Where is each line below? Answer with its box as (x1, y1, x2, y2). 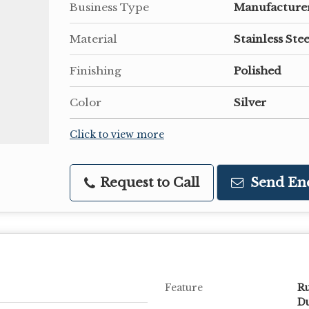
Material (70, 32, 117, 46)
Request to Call (97, 175, 199, 190)
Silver (234, 96, 266, 109)
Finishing (70, 64, 121, 77)
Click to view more (70, 129, 164, 141)
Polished (234, 64, 281, 77)
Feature (165, 281, 203, 294)
